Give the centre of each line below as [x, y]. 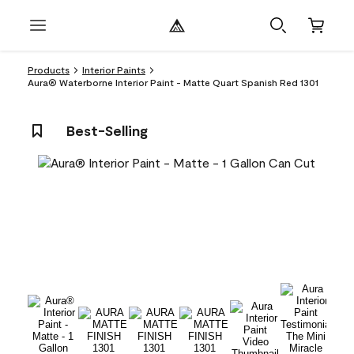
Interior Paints [114, 70]
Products [49, 70]
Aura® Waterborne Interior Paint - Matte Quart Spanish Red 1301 [173, 82]
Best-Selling [107, 130]
